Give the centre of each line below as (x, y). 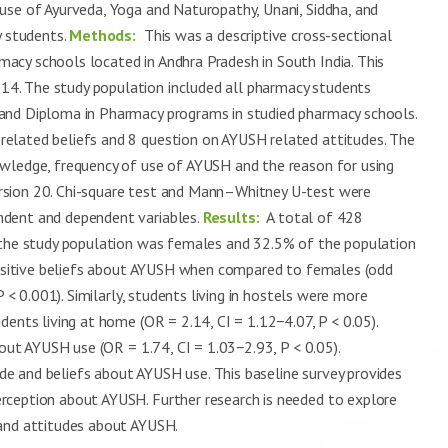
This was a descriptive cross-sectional (265, 35)
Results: (231, 217)
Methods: (102, 35)
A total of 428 (313, 217)
